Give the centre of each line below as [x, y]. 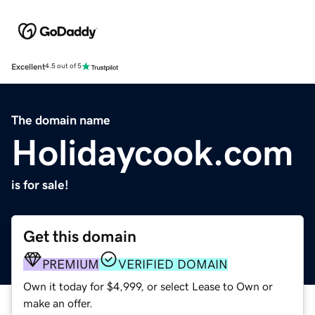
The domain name [61, 120]
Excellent [28, 66]
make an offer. [58, 303]
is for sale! [40, 185]
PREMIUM [71, 264]
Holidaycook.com [153, 152]
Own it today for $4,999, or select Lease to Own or [148, 286]
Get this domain [80, 236]
